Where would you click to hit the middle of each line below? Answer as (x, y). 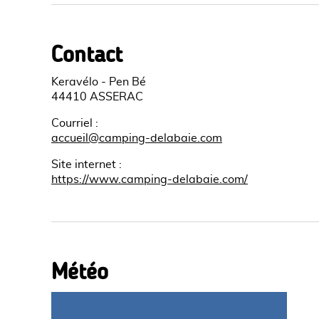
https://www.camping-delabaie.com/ (150, 179)
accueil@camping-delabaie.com (137, 138)
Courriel (72, 123)
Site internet (84, 164)
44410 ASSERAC (97, 97)
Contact (87, 54)
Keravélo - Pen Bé (99, 82)
